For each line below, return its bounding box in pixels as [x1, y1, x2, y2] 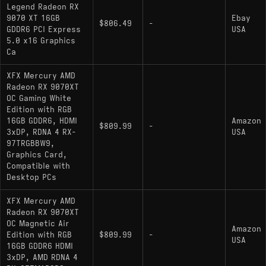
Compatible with [7, 161, 70, 171]
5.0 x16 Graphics [7, 36, 75, 46]
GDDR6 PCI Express [7, 24, 81, 34]
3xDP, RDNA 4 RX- [7, 127, 76, 137]
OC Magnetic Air [7, 218, 69, 229]
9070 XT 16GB [7, 13, 60, 23]
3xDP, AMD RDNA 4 [7, 252, 78, 262]
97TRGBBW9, [7, 138, 55, 148]
